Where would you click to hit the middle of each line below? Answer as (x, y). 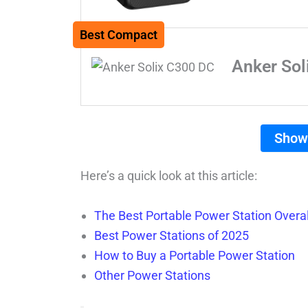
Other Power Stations (152, 275)
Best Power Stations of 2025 (172, 235)
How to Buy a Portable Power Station (195, 255)
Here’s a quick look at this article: (169, 176)
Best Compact (119, 35)
